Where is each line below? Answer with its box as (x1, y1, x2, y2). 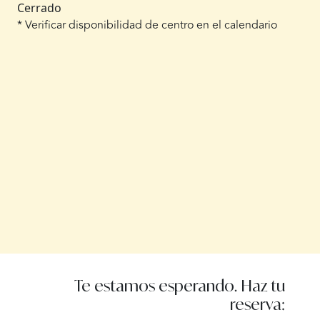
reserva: (229, 294, 285, 314)
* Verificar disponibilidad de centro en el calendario (17, 16, 277, 34)
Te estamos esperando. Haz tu (74, 275, 285, 295)
